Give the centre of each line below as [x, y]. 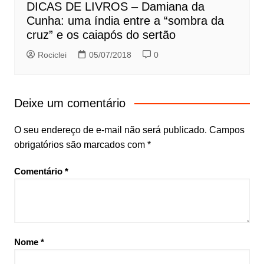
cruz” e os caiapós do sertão [101, 35]
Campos [227, 130]
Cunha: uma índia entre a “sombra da [125, 21]
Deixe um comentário [70, 103]
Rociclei [52, 55]
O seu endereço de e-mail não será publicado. [110, 130]
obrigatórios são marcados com [80, 145]
